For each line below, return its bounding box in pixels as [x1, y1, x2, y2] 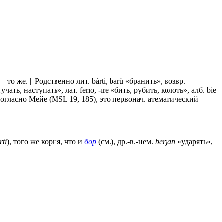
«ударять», [175, 137, 213, 146]
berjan [155, 137, 175, 146]
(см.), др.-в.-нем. [96, 137, 155, 146]
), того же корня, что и [7, 137, 84, 146]
